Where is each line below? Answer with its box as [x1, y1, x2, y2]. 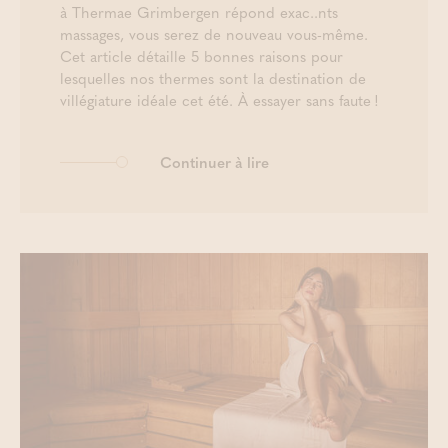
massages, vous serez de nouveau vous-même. [60, 23, 368, 45]
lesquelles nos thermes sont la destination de [60, 67, 366, 89]
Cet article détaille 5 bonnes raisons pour [60, 45, 343, 67]
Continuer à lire [160, 151, 269, 173]
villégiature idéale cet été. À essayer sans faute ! [60, 89, 384, 111]
